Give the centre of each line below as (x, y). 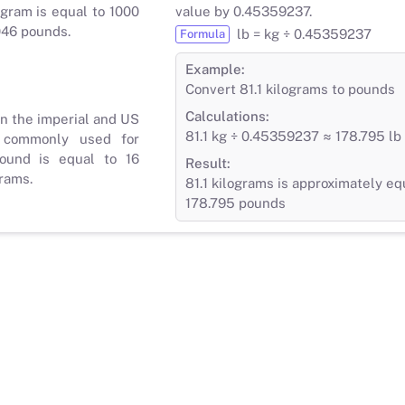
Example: (215, 69)
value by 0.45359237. (244, 11)
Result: (208, 163)
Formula (202, 33)
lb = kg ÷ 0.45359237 (304, 33)
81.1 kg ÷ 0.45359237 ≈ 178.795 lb (293, 136)
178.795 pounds (235, 202)
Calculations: (227, 116)
